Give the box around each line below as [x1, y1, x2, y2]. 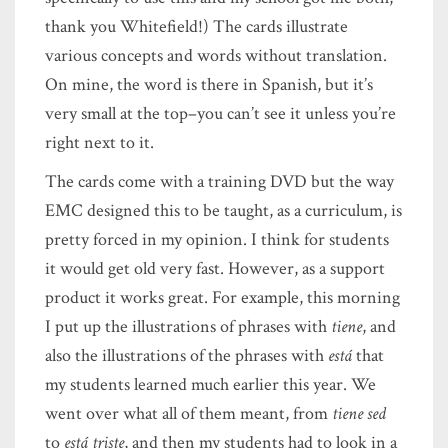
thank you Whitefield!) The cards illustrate [45, 14, 348, 38]
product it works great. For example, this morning [45, 285, 400, 309]
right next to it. [45, 130, 154, 154]
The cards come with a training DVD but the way [45, 169, 394, 193]
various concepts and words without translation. [45, 43, 387, 67]
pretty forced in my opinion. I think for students [45, 227, 389, 251]
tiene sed [332, 401, 386, 425]
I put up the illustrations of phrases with [45, 314, 331, 338]
